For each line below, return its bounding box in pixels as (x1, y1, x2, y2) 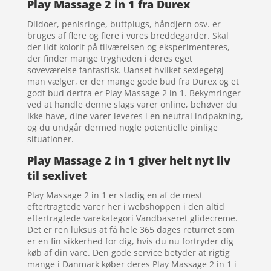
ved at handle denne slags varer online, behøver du (27, 99, 237, 111)
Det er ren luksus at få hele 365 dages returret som (27, 224, 235, 236)
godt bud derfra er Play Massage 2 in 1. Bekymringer (27, 87, 241, 99)
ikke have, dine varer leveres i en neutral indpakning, (27, 110, 243, 122)
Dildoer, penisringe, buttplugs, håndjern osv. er (27, 18, 221, 30)
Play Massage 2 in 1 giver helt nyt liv (27, 153, 230, 168)
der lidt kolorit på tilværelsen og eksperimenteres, (27, 41, 230, 53)
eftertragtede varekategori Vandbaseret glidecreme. (27, 212, 238, 224)
